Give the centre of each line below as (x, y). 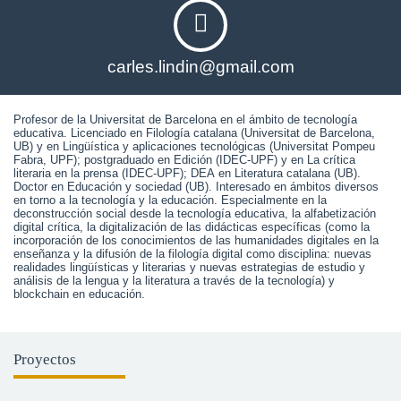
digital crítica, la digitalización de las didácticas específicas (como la (192, 227)
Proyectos (45, 359)
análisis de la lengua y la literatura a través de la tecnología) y (174, 281)
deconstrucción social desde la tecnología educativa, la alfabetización (195, 213)
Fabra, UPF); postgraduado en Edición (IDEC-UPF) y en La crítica (184, 160)
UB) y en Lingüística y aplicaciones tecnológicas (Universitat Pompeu (194, 146)
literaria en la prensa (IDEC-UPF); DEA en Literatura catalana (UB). (187, 173)
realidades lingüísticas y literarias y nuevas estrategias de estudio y (189, 267)
